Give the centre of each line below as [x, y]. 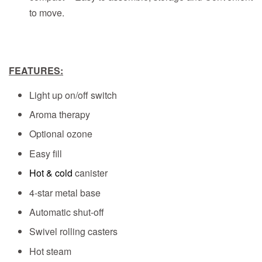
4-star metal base [65, 192]
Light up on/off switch [73, 95]
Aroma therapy [60, 115]
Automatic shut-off [67, 212]
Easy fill [46, 153]
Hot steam [50, 251]
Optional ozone [61, 134]
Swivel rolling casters [73, 232]
